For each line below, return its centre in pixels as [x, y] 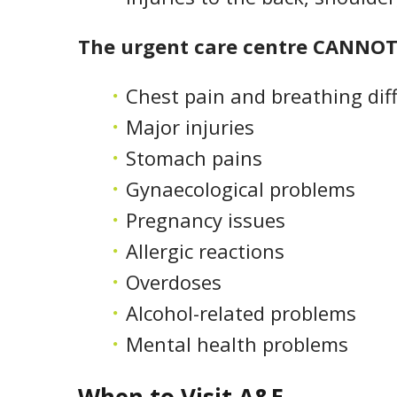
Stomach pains [194, 158]
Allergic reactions [205, 251]
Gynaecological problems [241, 189]
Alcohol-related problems [241, 313]
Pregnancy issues [206, 220]
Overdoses [174, 282]
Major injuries [190, 127]
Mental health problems [237, 344]
